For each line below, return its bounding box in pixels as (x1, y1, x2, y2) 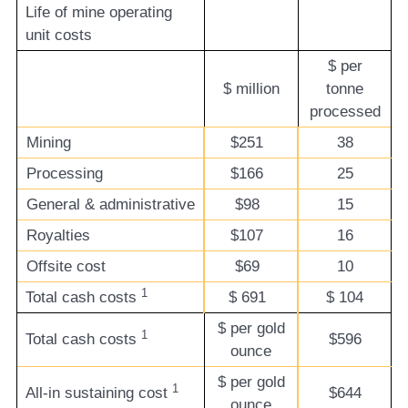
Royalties (26, 227, 90, 245)
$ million (223, 80, 280, 98)
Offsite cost (26, 258, 106, 276)
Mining (26, 134, 71, 152)
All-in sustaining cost (25, 384, 172, 403)
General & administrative (26, 196, 195, 214)
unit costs (25, 26, 92, 45)
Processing (26, 165, 103, 183)
